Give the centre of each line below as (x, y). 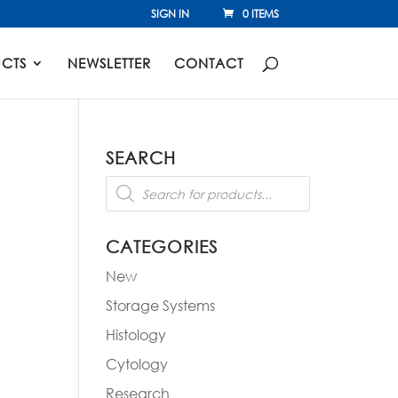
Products (135, 182)
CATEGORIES (162, 247)
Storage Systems (161, 305)
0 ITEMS (260, 14)
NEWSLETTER (109, 63)
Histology (136, 334)
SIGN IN (170, 14)
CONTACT (208, 63)
